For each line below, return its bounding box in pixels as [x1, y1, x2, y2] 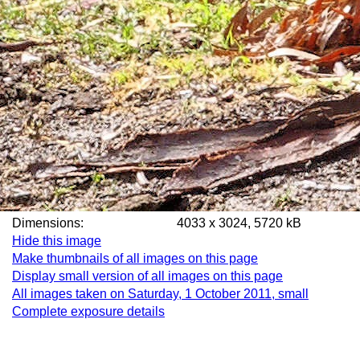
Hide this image [12, 234, 101, 247]
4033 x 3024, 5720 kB [177, 216, 301, 230]
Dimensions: [12, 216, 112, 230]
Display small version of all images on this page [12, 269, 283, 283]
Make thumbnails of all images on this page [12, 252, 258, 265]
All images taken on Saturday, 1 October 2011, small [12, 287, 309, 301]
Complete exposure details [12, 305, 165, 318]
